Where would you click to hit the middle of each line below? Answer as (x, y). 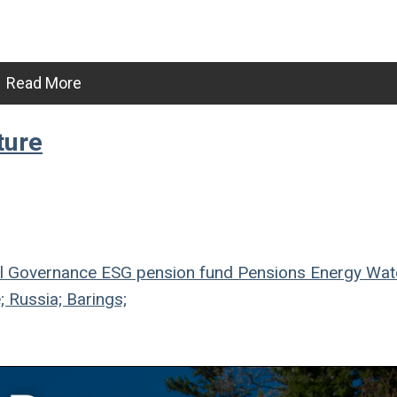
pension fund (183, 273)
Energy (334, 273)
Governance (50, 273)
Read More (43, 83)
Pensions (269, 273)
